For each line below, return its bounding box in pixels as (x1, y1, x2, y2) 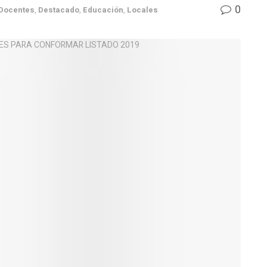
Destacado (38, 4, 79, 15)
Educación (83, 4, 123, 15)
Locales (127, 4, 158, 15)
